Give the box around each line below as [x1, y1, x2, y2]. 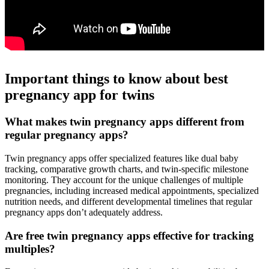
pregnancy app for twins [5, 87, 154, 103]
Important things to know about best [5, 71, 228, 87]
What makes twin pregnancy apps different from [5, 115, 244, 128]
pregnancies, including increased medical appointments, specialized [5, 185, 259, 196]
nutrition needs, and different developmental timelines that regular [5, 196, 252, 207]
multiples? [5, 242, 55, 255]
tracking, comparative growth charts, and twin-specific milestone [5, 163, 249, 174]
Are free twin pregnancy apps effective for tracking [5, 229, 254, 242]
